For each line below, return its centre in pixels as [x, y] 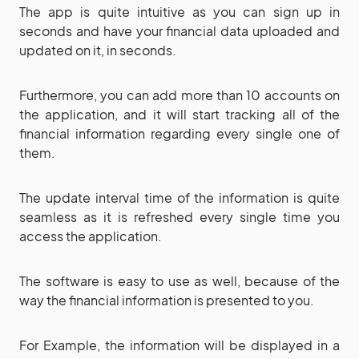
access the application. [91, 236]
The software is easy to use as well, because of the [179, 280]
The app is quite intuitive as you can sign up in [179, 11]
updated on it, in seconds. [98, 50]
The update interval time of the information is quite [179, 197]
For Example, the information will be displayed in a [179, 345]
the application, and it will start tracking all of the [179, 114]
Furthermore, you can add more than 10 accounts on [179, 95]
